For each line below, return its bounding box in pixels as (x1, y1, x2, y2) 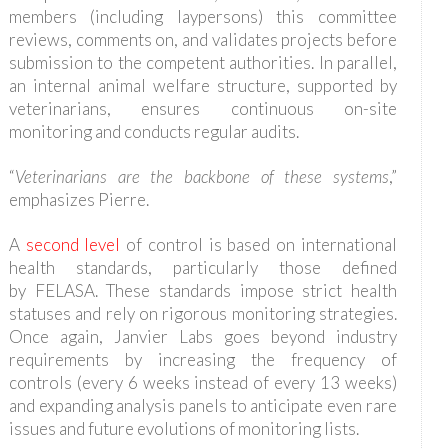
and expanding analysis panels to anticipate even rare (8, 395, 397, 417)
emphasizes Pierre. (8, 189, 149, 211)
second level (25, 234, 127, 256)
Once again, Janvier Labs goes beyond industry (8, 326, 397, 348)
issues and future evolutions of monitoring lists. (8, 418, 359, 440)
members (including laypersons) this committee (8, 6, 397, 28)
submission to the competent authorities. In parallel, (8, 52, 397, 74)
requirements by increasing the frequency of (8, 349, 397, 371)
